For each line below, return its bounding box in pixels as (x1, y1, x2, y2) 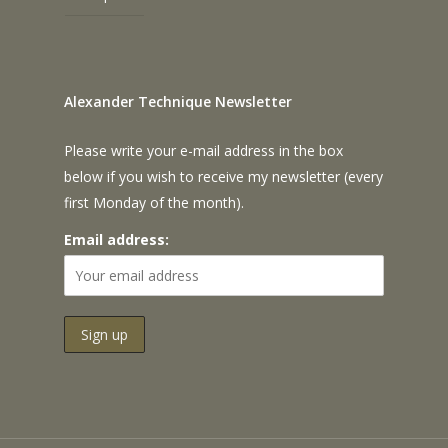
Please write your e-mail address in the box (64, 141, 343, 161)
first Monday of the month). (64, 193, 244, 213)
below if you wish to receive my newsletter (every (64, 167, 383, 187)
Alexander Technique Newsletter (64, 92, 292, 112)
